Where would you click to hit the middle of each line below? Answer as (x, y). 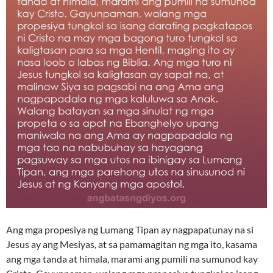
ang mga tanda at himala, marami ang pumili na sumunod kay (132, 259)
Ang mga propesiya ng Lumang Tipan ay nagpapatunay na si (130, 230)
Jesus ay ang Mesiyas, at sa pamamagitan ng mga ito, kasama (132, 244)
